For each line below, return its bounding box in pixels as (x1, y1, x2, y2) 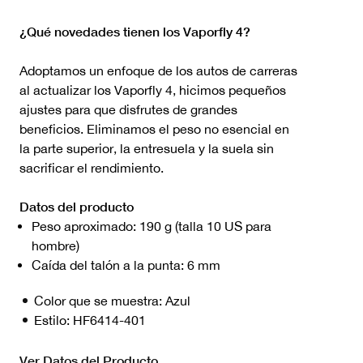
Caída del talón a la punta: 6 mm (32, 257, 220, 272)
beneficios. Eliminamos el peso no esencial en (19, 121, 289, 136)
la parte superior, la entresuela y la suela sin (19, 140, 274, 156)
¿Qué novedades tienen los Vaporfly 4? (19, 23, 250, 39)
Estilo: (34, 312, 73, 327)
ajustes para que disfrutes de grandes (19, 101, 237, 117)
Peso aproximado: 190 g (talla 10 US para (32, 218, 271, 233)
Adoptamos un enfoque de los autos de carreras (19, 62, 297, 78)
